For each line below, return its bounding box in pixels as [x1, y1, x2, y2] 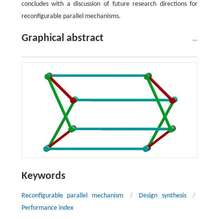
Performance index [21, 204, 73, 212]
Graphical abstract [21, 33, 104, 44]
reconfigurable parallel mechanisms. [21, 13, 121, 20]
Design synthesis [139, 192, 186, 200]
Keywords [21, 171, 66, 182]
